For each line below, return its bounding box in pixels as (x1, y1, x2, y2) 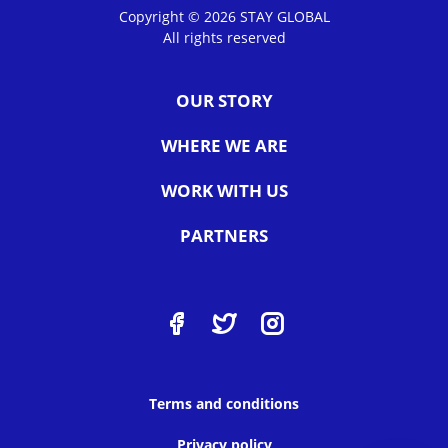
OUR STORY (175, 89, 273, 113)
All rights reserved (162, 28, 286, 48)
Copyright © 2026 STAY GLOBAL (118, 7, 330, 27)
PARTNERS (180, 224, 268, 248)
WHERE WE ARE (160, 134, 288, 158)
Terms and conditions (149, 394, 299, 414)
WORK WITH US (160, 179, 288, 203)
